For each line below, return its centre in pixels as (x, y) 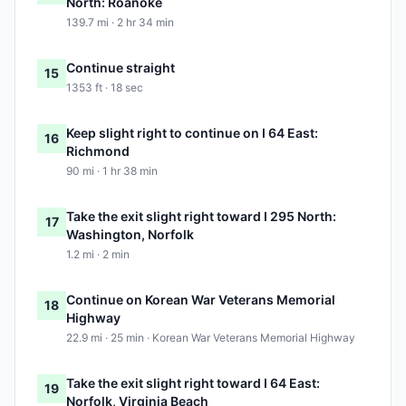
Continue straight (121, 68)
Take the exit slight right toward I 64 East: (193, 383)
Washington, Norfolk (130, 235)
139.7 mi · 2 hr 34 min (120, 23)
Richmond (98, 151)
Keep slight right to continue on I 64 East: (192, 133)
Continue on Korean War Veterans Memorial (201, 300)
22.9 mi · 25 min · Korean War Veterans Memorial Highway (211, 338)
